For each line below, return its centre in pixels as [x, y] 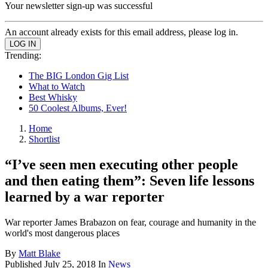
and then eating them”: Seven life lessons [130, 180]
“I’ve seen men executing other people [121, 164]
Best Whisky [53, 97]
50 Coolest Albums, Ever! [78, 108]
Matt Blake [39, 253]
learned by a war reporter [85, 197]
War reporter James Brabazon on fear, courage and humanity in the [130, 222]
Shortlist [44, 139]
